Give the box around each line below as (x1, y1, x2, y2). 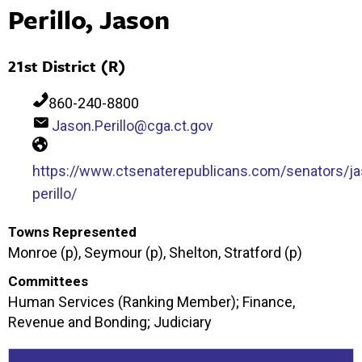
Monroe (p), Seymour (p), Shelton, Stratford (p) (8, 243, 302, 261)
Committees (8, 272, 88, 289)
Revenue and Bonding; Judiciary (8, 313, 212, 330)
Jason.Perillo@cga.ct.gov (52, 116, 213, 134)
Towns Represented (8, 223, 137, 240)
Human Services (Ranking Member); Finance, (8, 293, 295, 310)
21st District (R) (8, 54, 126, 77)
